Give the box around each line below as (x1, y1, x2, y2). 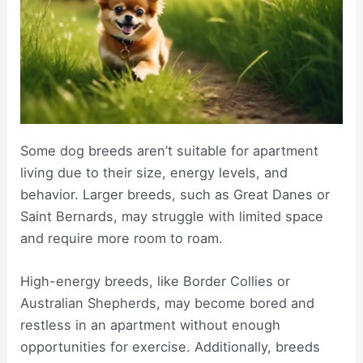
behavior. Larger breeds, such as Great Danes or (20, 186, 331, 203)
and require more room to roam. (20, 230, 224, 247)
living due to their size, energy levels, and (20, 164, 288, 181)
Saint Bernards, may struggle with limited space (20, 208, 324, 225)
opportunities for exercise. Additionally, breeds (20, 339, 321, 356)
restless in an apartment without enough (20, 317, 281, 334)
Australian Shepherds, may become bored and (20, 295, 315, 312)
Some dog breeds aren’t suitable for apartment (20, 143, 319, 160)
